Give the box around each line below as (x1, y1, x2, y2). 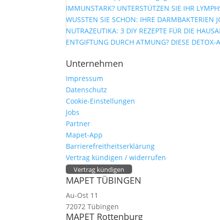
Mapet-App (66, 130, 103, 139)
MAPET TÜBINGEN (66, 174, 142, 186)
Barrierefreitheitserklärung (66, 141, 155, 151)
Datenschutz (66, 85, 108, 94)
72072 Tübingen (66, 202, 119, 211)
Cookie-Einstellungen (66, 96, 136, 106)
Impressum (66, 74, 104, 83)
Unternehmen (66, 57, 124, 69)
